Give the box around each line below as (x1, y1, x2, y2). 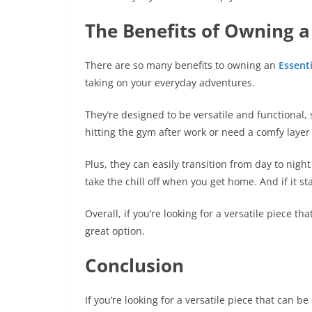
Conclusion (85, 253, 184, 278)
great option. (85, 224, 145, 237)
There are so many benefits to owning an (85, 58, 279, 72)
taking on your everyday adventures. (85, 76, 255, 89)
